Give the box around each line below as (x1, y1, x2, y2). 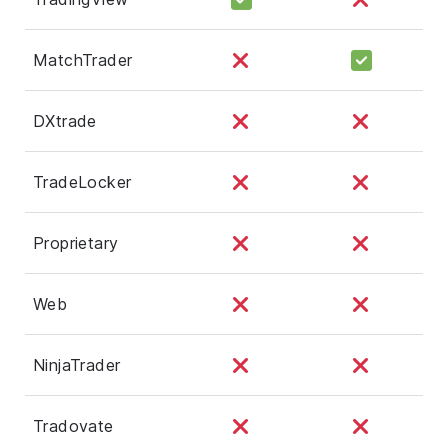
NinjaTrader (33, 354, 121, 375)
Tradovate (33, 415, 114, 436)
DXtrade (33, 110, 97, 131)
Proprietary (33, 232, 119, 253)
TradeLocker (33, 171, 132, 192)
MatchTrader (33, 49, 133, 70)
